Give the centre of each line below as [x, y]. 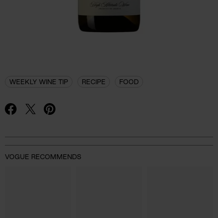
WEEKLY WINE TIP [39, 82]
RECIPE [94, 82]
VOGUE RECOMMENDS [43, 156]
